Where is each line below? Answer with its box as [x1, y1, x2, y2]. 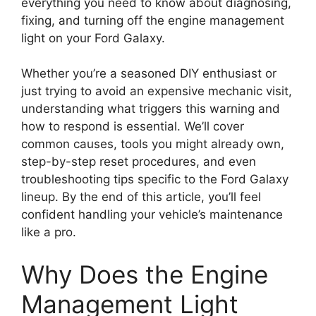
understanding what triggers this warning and [21, 102, 280, 116]
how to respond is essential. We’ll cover [21, 119, 244, 134]
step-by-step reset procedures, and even [21, 154, 256, 169]
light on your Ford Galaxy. [21, 30, 165, 45]
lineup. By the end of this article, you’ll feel [21, 190, 261, 205]
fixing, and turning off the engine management [21, 13, 284, 28]
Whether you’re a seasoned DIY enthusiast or [21, 66, 276, 81]
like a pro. [21, 225, 76, 240]
